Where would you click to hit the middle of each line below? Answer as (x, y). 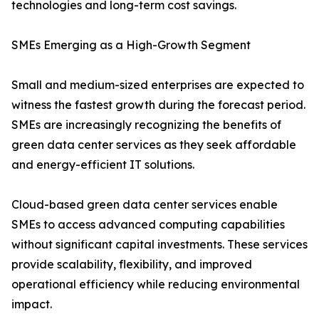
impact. (32, 304)
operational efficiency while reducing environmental (156, 284)
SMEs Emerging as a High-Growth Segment (131, 45)
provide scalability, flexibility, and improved (132, 265)
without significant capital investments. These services (159, 245)
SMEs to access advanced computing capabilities (148, 225)
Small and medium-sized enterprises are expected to (158, 85)
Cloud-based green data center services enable (145, 205)
